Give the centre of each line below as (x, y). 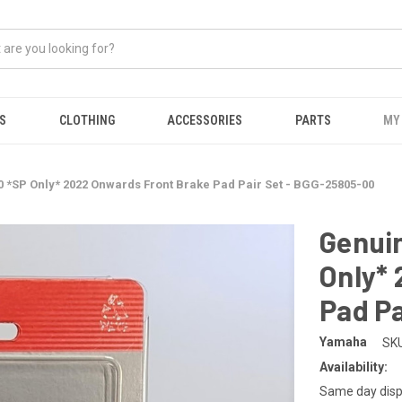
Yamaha (343, 342)
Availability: (354, 367)
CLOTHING (87, 120)
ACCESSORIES (205, 120)
